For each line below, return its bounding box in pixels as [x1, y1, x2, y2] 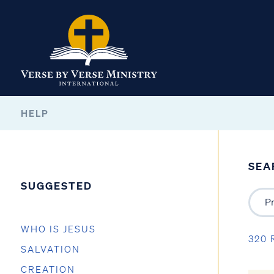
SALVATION [21, 243, 80, 255]
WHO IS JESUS [21, 224, 96, 235]
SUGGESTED [21, 179, 92, 192]
